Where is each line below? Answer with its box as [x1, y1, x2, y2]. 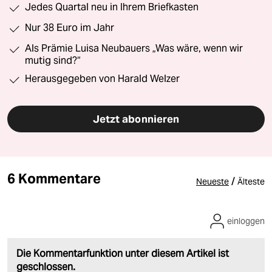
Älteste [237, 175, 265, 187]
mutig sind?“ [25, 54, 81, 66]
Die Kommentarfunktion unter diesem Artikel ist [16, 246, 229, 260]
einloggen [227, 215, 265, 226]
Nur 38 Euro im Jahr [25, 21, 114, 33]
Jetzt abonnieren [92, 112, 180, 126]
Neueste [196, 175, 229, 187]
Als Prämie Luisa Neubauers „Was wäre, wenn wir [25, 42, 243, 54]
